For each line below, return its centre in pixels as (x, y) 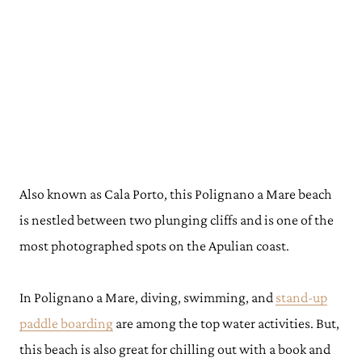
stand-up (301, 297)
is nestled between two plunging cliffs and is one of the (177, 220)
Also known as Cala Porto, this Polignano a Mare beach (176, 194)
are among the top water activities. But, (226, 323)
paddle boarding (66, 323)
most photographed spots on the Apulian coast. (156, 246)
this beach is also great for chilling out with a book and (175, 349)
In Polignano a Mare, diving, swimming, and (147, 297)
